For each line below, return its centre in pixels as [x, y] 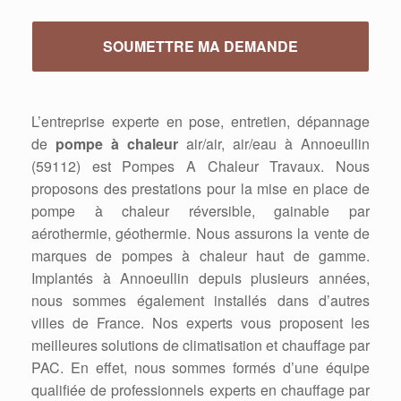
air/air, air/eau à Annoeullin [278, 144]
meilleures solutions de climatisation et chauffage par [200, 345]
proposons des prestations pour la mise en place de [200, 188]
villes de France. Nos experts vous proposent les [200, 323]
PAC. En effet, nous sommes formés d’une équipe [200, 367]
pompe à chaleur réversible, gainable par [200, 211]
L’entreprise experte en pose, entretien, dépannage [200, 121]
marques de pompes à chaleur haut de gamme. [200, 256]
